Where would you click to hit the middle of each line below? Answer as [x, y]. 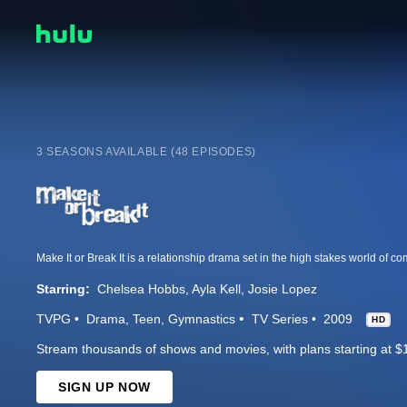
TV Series [280, 319]
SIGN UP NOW [104, 387]
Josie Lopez [283, 289]
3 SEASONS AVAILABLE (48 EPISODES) [146, 152]
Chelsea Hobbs [141, 289]
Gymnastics [202, 319]
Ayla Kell [216, 289]
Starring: [63, 289]
